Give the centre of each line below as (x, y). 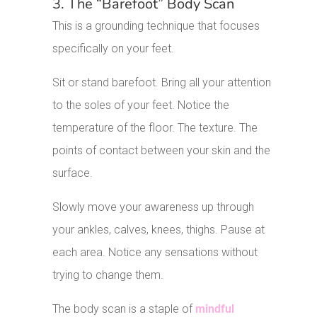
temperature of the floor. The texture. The (155, 128)
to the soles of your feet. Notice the (141, 105)
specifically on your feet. (114, 49)
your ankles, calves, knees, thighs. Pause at (159, 230)
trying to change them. (108, 275)
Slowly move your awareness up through (154, 207)
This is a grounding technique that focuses (156, 26)
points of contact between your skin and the (162, 151)
